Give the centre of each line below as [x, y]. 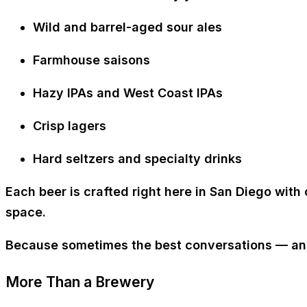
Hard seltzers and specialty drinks [137, 158]
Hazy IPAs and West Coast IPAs [128, 93]
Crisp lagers [70, 125]
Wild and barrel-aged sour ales [127, 27]
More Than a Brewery [80, 282]
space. [26, 212]
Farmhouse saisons [91, 60]
